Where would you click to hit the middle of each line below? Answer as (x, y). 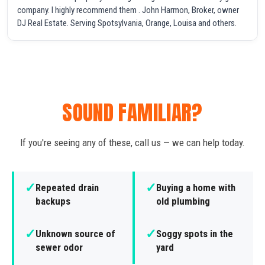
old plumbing (183, 201)
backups (53, 201)
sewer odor (59, 247)
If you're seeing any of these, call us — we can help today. (132, 142)
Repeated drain (67, 187)
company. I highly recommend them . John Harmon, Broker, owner (128, 10)
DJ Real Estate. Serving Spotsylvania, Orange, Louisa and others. (127, 23)
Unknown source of (75, 233)
